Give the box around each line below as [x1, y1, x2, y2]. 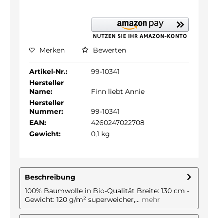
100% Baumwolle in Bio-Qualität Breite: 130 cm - [25, 186, 189, 195]
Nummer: [29, 107, 63, 116]
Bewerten [91, 46, 126, 54]
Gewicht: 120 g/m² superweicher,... [25, 195, 140, 204]
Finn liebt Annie [91, 87, 145, 96]
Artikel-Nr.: [29, 67, 68, 76]
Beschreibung [25, 173, 75, 182]
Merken [39, 46, 65, 54]
